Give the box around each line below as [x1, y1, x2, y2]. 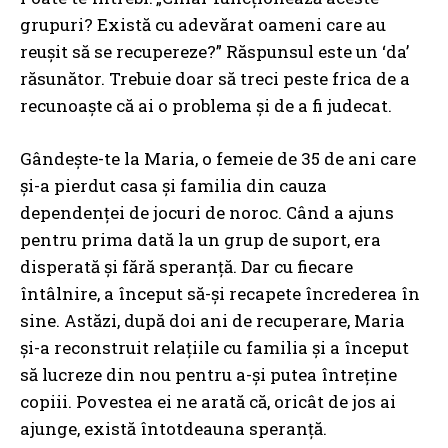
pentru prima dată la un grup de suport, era [20, 228, 381, 252]
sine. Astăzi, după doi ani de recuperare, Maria [20, 309, 405, 333]
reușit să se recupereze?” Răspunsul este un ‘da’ [20, 40, 409, 64]
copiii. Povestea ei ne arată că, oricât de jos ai [20, 390, 396, 414]
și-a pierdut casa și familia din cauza [20, 174, 327, 198]
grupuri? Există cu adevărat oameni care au [20, 13, 386, 37]
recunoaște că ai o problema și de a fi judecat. [20, 94, 392, 118]
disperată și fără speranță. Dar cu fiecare [20, 255, 353, 279]
